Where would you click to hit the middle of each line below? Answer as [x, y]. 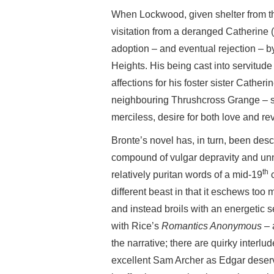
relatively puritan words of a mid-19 [187, 174]
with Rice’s [136, 226]
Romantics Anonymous [212, 226]
